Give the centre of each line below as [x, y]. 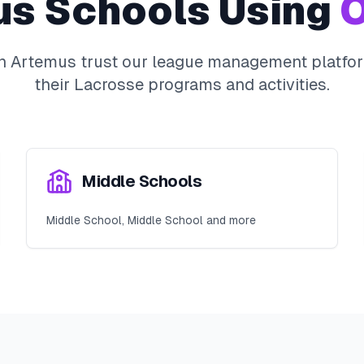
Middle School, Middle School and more [151, 220]
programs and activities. [237, 84]
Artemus [43, 62]
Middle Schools [142, 181]
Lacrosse [109, 84]
